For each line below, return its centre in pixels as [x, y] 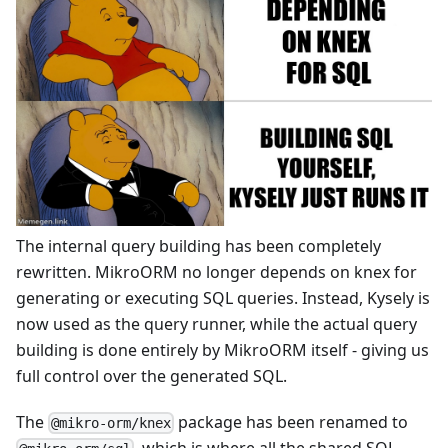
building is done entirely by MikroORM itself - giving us [222, 350]
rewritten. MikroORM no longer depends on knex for [216, 272]
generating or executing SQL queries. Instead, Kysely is [223, 298]
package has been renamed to [291, 422]
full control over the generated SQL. [151, 376]
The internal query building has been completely [198, 246]
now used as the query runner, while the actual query [216, 324]
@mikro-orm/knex [111, 423]
